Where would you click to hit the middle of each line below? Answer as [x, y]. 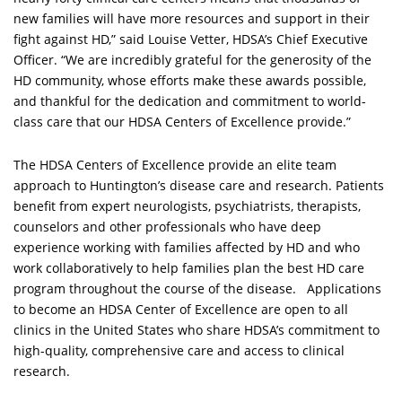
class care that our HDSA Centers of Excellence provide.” [182, 122]
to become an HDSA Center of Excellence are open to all [181, 310]
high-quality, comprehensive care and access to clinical [179, 351]
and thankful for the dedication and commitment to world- [190, 101]
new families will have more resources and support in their [192, 19]
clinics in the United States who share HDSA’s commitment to [197, 330]
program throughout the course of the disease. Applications [197, 289]
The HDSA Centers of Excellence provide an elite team [175, 165]
